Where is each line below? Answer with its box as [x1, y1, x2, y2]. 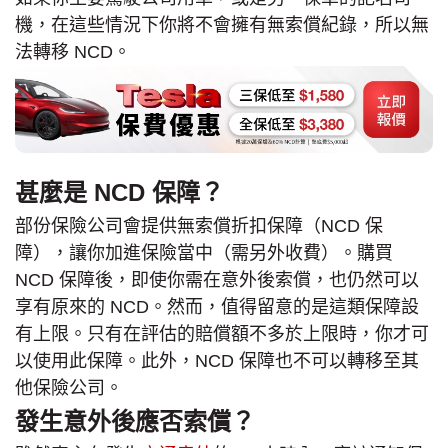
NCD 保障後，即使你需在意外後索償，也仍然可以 [15, 269, 419, 290]
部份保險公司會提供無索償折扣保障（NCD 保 [15, 215, 383, 236]
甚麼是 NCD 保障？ [15, 178, 224, 206]
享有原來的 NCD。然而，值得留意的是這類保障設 [15, 296, 419, 317]
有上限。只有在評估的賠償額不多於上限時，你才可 [15, 323, 429, 344]
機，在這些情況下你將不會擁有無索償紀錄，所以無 [15, 15, 429, 36]
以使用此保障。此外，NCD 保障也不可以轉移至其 [15, 350, 419, 371]
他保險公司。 [15, 377, 123, 398]
